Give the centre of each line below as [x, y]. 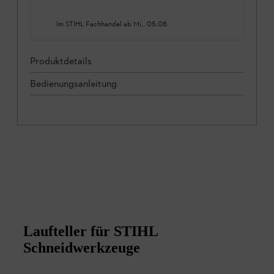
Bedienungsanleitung [73, 83]
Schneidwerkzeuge [82, 247]
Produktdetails [61, 61]
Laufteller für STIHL [91, 231]
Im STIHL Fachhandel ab [95, 24]
